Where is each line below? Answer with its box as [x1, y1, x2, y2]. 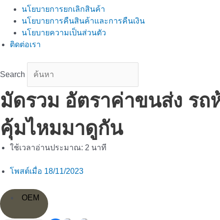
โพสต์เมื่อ [10, 166, 42, 175]
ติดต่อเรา [10, 40, 41, 49]
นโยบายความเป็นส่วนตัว [22, 28, 106, 37]
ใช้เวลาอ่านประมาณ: [10, 143, 85, 152]
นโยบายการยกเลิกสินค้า [22, 4, 105, 13]
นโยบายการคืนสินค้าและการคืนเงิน [22, 16, 145, 25]
